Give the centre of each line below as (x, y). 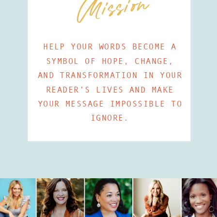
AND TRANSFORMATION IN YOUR (110, 75)
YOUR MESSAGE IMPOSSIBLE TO (110, 104)
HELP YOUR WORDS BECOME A (110, 47)
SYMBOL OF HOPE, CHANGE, (110, 61)
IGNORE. (110, 118)
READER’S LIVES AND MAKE (110, 89)
